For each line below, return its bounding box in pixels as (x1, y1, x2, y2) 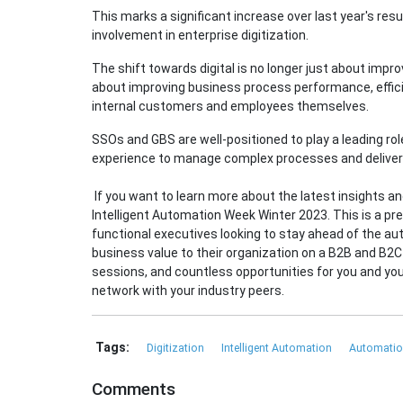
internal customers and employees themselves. (92, 99, 369, 114)
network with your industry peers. (92, 283, 287, 299)
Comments (92, 379, 175, 400)
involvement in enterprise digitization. (92, 28, 309, 43)
